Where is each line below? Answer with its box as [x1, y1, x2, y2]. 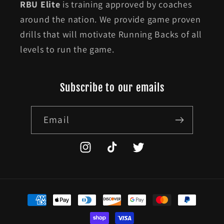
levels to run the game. [20, 43, 114, 55]
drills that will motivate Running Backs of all [20, 28, 202, 40]
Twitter [131, 147, 159, 158]
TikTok [104, 147, 130, 158]
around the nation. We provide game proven [20, 13, 201, 25]
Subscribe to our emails [59, 81, 164, 94]
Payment [20, 189, 56, 200]
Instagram [78, 147, 117, 158]
